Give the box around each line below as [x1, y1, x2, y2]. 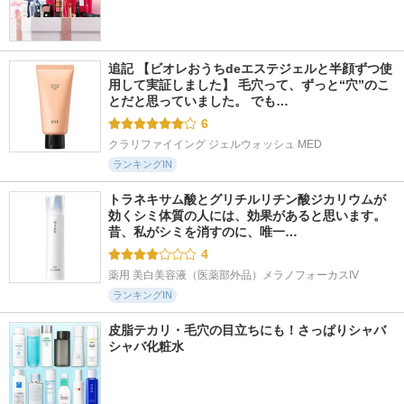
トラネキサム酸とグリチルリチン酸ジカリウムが [108, 192, 386, 207]
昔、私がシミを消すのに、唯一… [108, 225, 298, 239]
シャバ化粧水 [108, 339, 184, 353]
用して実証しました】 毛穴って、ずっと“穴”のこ [108, 78, 390, 92]
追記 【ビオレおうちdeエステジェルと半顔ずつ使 [108, 61, 392, 76]
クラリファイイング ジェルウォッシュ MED [108, 138, 322, 151]
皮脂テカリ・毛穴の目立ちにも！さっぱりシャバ [108, 323, 386, 337]
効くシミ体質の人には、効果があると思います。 [108, 208, 386, 223]
